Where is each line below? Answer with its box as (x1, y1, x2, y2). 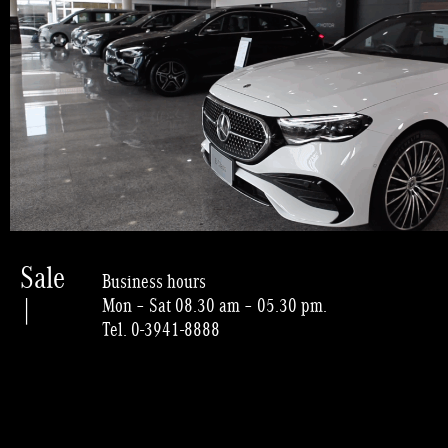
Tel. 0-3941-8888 (101, 315, 220, 342)
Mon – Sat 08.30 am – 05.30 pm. (101, 291, 327, 318)
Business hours (101, 267, 206, 294)
